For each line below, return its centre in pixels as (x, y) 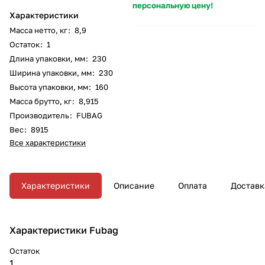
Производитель (39, 115)
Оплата (193, 185)
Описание (134, 185)
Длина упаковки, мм (47, 58)
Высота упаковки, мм (49, 87)
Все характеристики (48, 142)
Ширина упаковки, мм (51, 72)
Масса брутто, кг (41, 101)
